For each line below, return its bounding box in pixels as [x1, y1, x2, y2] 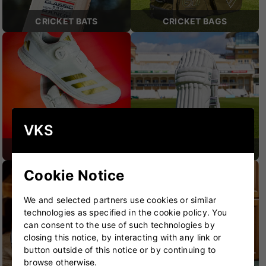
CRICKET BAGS [162, 16, 227, 27]
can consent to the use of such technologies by [24, 219, 215, 230]
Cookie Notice [24, 166, 125, 184]
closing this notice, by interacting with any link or [24, 232, 221, 242]
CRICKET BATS [35, 16, 98, 27]
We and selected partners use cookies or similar [24, 194, 217, 205]
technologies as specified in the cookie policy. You [24, 207, 227, 217]
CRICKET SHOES [31, 144, 102, 155]
